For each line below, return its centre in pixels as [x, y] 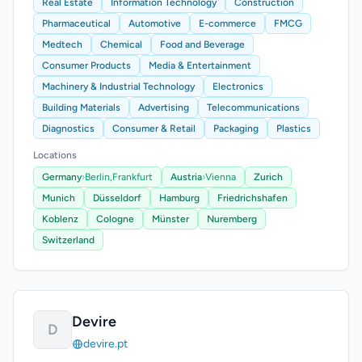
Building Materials [81, 107]
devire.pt [105, 344]
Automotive [155, 23]
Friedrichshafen [253, 198]
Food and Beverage [202, 44]
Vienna [221, 177]
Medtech [62, 44]
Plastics [294, 128]
